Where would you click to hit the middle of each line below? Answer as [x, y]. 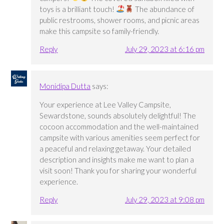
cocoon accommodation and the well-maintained [119, 127]
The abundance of [164, 9]
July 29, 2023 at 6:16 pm [164, 49]
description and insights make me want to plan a [117, 160]
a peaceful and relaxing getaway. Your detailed [115, 149]
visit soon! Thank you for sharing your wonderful [118, 171]
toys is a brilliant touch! [78, 9]
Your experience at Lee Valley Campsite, [105, 105]
